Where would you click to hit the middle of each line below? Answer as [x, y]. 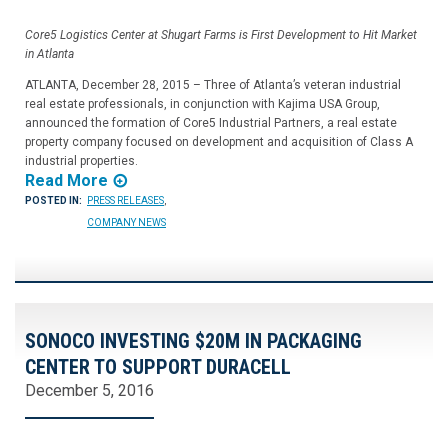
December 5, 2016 [89, 391]
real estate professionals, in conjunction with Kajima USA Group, [202, 104]
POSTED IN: [53, 201]
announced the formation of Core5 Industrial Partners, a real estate [211, 123]
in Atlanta [49, 54]
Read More [66, 181]
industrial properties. [81, 161]
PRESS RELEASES [125, 201]
